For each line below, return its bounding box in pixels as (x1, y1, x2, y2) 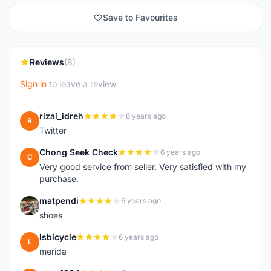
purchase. (39, 174, 79, 184)
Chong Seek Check (39, 147, 118, 157)
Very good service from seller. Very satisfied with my (39, 162, 246, 172)
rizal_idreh (39, 111, 83, 121)
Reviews (30, 57, 64, 67)
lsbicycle (39, 232, 76, 242)
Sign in (20, 79, 47, 89)
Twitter (39, 125, 67, 135)
